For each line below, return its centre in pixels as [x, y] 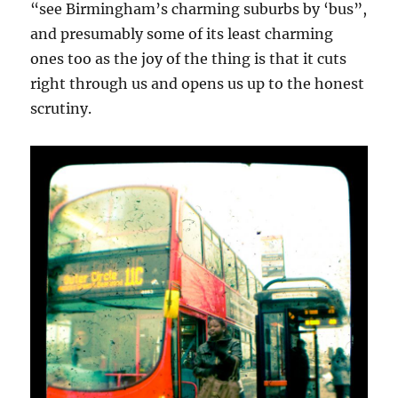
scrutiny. [61, 109]
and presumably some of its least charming [182, 34]
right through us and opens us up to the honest [198, 84]
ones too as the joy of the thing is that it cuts [189, 59]
